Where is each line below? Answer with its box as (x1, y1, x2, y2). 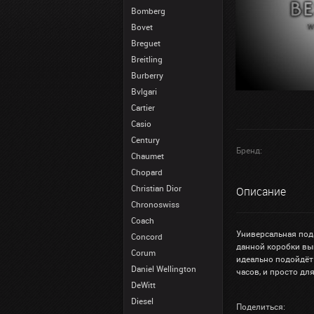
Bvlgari (131, 86, 157, 97)
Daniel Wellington (131, 263, 196, 274)
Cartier (131, 102, 155, 113)
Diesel (131, 295, 153, 306)
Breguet (131, 37, 161, 48)
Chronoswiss (131, 198, 179, 210)
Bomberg (131, 5, 165, 16)
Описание (236, 184, 286, 199)
